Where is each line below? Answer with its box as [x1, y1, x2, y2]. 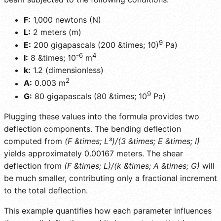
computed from [4, 136, 65, 146]
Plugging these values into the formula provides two [4, 111, 199, 121]
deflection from [4, 160, 64, 171]
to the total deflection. [4, 185, 88, 195]
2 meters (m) [31, 27, 81, 37]
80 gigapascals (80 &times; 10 [32, 91, 147, 101]
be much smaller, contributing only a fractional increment [4, 173, 217, 183]
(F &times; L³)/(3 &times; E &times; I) [65, 136, 200, 146]
